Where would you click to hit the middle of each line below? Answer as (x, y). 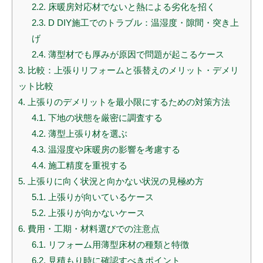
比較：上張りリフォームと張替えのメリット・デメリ (132, 70)
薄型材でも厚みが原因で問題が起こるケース (135, 55)
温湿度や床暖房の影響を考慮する (113, 150)
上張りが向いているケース (100, 197)
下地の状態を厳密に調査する (104, 118)
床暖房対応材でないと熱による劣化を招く (130, 7)
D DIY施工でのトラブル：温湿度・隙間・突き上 (142, 23)
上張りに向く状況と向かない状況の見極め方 (114, 181)
